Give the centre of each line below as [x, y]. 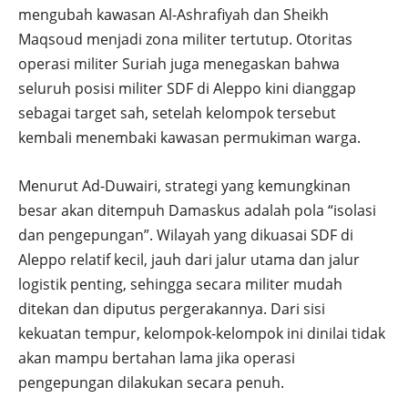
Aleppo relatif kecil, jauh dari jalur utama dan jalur [189, 260]
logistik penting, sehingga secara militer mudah [180, 285]
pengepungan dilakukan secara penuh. [151, 383]
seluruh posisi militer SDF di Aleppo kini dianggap [187, 89]
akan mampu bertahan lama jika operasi [157, 358]
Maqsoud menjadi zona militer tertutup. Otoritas [185, 40]
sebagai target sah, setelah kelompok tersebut [177, 113]
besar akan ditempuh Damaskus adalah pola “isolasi [197, 211]
